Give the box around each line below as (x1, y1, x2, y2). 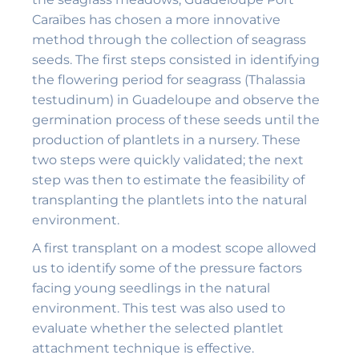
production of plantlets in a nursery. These (32, 132, 301, 148)
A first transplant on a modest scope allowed (32, 240, 317, 256)
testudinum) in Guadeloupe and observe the (32, 92, 320, 108)
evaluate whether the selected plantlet (32, 320, 284, 336)
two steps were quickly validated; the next (32, 152, 304, 168)
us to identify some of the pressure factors (32, 260, 302, 276)
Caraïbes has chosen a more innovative (32, 12, 280, 28)
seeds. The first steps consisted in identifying (32, 52, 320, 68)
